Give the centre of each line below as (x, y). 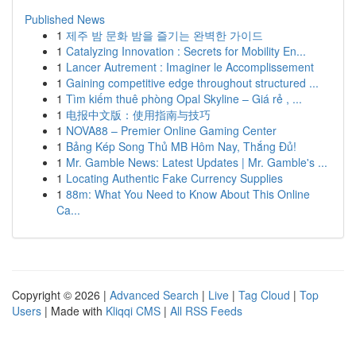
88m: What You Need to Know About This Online (188, 194)
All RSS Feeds (206, 311)
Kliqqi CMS (133, 311)
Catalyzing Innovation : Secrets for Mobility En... (186, 51)
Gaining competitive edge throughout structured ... (192, 83)
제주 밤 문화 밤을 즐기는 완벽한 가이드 (164, 35)
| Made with (74, 311)
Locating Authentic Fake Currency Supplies (174, 178)
